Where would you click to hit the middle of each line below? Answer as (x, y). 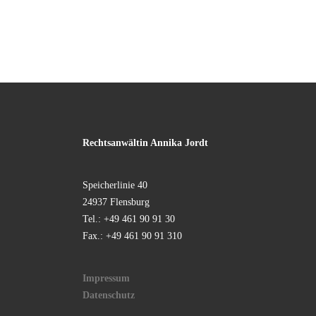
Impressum (106, 278)
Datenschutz (109, 295)
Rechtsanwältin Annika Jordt (145, 143)
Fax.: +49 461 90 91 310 (132, 236)
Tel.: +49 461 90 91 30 (129, 219)
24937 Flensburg (116, 202)
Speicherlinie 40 (115, 185)
